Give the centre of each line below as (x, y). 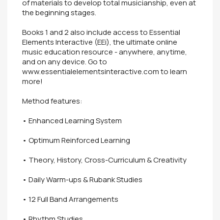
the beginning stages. (59, 13)
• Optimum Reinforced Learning (76, 140)
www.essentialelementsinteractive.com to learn (105, 71)
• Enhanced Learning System (72, 121)
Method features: (52, 101)
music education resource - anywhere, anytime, (105, 52)
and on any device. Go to (65, 62)
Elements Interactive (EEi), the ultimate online (100, 42)
